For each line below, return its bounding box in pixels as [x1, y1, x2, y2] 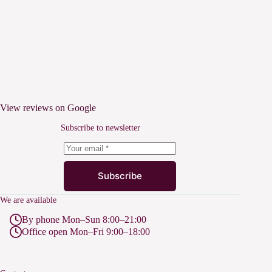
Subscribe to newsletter [60, 122, 140, 132]
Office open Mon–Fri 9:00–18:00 [22, 226, 150, 237]
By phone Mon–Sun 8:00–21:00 [22, 214, 146, 225]
